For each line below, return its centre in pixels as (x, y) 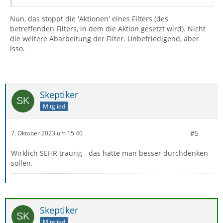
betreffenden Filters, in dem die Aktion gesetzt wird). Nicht (108, 28)
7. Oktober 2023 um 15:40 (47, 133)
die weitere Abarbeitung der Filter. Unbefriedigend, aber (105, 38)
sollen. (22, 163)
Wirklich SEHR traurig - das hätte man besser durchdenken (110, 153)
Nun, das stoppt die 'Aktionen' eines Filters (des (89, 18)
